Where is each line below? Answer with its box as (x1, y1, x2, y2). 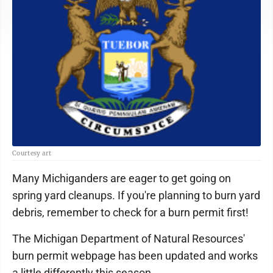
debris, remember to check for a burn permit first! (12, 206, 249, 219)
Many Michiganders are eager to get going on (12, 172, 231, 185)
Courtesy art (12, 149, 52, 157)
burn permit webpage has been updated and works (12, 249, 258, 262)
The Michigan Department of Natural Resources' (12, 232, 245, 245)
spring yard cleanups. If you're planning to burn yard (12, 189, 260, 202)
